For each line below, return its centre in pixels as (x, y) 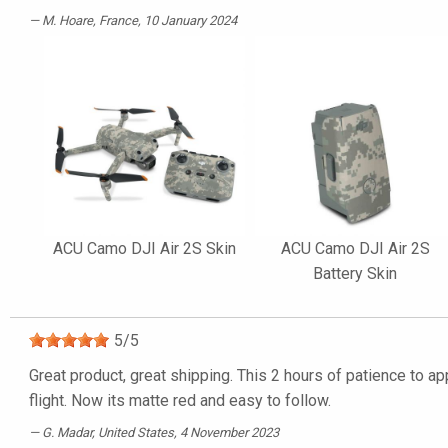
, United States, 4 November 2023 (185, 433)
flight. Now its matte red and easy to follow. (180, 401)
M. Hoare (67, 20)
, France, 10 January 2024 (165, 20)
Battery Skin (355, 274)
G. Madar (67, 433)
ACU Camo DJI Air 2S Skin (144, 249)
